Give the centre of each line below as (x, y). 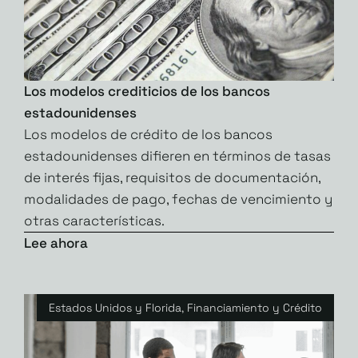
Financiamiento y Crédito (255, 307)
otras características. (94, 220)
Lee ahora (56, 243)
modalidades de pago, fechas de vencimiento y (178, 199)
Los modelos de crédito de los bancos (148, 134)
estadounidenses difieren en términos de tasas (177, 155)
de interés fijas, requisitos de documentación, (172, 177)
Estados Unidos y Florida (115, 307)
